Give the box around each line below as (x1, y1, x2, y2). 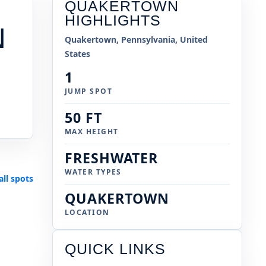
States (65, 48, 90, 60)
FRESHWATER (65, 148, 159, 168)
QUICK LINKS (65, 241, 166, 258)
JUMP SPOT (65, 86, 112, 97)
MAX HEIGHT (65, 126, 119, 137)
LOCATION (65, 207, 110, 218)
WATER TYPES (65, 167, 122, 178)
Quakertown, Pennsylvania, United (65, 34, 208, 46)
